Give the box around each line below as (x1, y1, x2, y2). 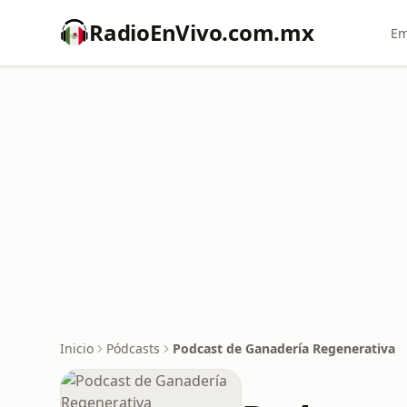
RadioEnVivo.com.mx (89, 17, 314, 47)
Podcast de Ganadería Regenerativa (173, 340, 395, 357)
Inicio (60, 340, 94, 357)
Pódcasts (106, 340, 160, 357)
